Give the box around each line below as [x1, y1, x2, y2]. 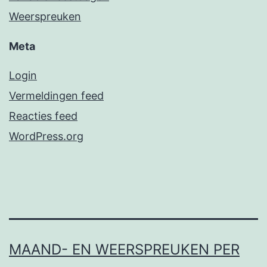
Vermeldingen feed [9, 89, 104, 103]
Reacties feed [9, 110, 77, 123]
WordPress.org [9, 130, 83, 143]
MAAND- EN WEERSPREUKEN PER [9, 241, 240, 259]
